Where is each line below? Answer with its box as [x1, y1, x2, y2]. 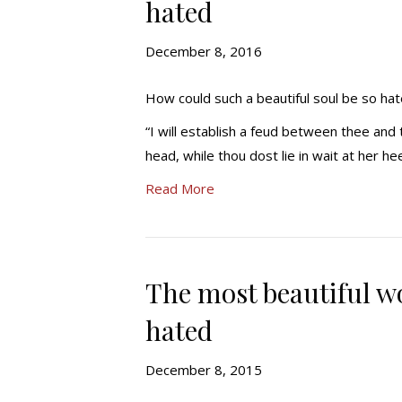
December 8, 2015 [145, 361, 262, 379]
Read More [145, 179, 214, 197]
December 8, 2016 [145, 42, 262, 60]
